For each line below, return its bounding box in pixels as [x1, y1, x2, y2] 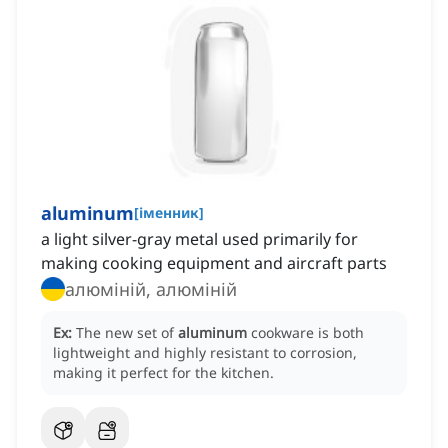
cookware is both [251, 323, 364, 343]
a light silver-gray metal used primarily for [41, 228, 358, 251]
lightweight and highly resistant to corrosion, [53, 343, 357, 363]
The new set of [76, 323, 178, 343]
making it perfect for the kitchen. [53, 363, 274, 383]
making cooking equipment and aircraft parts [41, 252, 387, 275]
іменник [139, 203, 199, 223]
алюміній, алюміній [65, 277, 237, 302]
